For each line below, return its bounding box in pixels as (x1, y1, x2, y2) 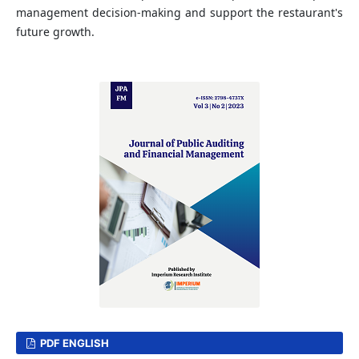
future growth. (15, 24, 95, 40)
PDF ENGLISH (38, 337, 110, 350)
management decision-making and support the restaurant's (15, 5, 344, 21)
